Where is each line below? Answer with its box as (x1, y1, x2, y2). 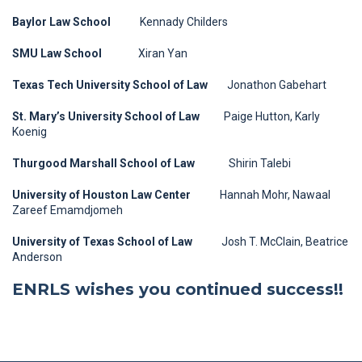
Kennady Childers (111, 15, 228, 28)
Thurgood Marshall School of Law (12, 157, 195, 170)
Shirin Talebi (195, 157, 291, 170)
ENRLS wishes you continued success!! (12, 280, 343, 299)
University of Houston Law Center (12, 188, 191, 201)
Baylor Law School (12, 15, 111, 28)
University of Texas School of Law (12, 235, 192, 248)
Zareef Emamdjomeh (12, 204, 123, 217)
